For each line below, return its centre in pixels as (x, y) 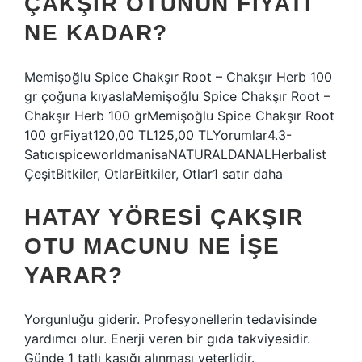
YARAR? (74, 275)
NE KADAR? (96, 33)
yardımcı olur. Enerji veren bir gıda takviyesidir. (167, 339)
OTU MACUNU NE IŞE (152, 246)
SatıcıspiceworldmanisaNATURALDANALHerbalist (175, 154)
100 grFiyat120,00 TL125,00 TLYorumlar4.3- (158, 135)
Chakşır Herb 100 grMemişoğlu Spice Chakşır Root (179, 116)
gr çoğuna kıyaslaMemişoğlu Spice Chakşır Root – (177, 96)
